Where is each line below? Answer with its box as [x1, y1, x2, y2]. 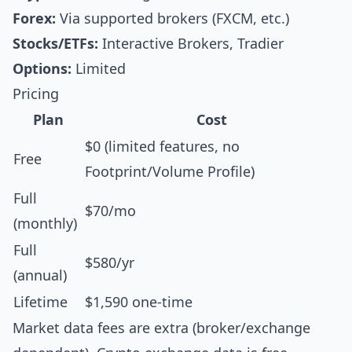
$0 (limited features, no [85, 137, 240, 156]
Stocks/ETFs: [13, 34, 98, 53]
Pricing [13, 84, 59, 103]
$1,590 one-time [85, 292, 192, 311]
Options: [13, 59, 71, 78]
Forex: [13, 9, 56, 27]
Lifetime [13, 292, 68, 311]
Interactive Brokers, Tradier [98, 34, 284, 53]
